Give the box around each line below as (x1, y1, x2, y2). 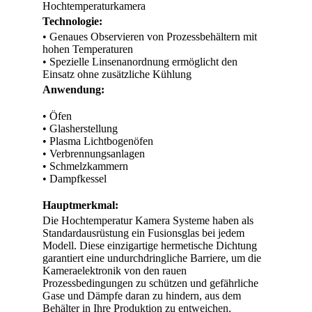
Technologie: (42, 15, 102, 27)
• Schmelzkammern (42, 160, 128, 172)
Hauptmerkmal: (42, 199, 118, 211)
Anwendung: (42, 84, 104, 95)
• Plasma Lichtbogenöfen (42, 135, 153, 147)
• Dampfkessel (42, 173, 107, 185)
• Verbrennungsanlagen (42, 148, 145, 159)
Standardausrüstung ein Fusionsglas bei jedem (42, 227, 244, 239)
